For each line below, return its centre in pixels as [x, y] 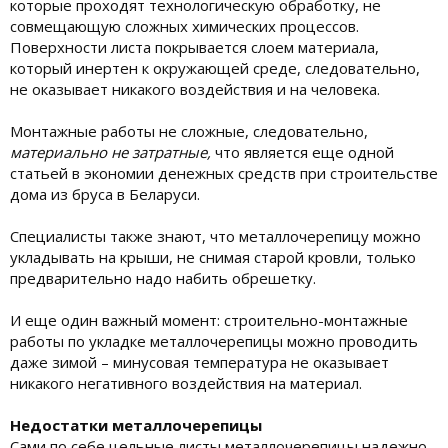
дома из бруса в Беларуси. [105, 193]
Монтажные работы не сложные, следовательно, [189, 130]
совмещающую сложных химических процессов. [184, 25]
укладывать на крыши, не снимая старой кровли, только [213, 256]
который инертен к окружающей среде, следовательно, [215, 67]
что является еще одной [302, 151]
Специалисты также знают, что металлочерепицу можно [215, 235]
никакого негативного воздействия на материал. [186, 382]
